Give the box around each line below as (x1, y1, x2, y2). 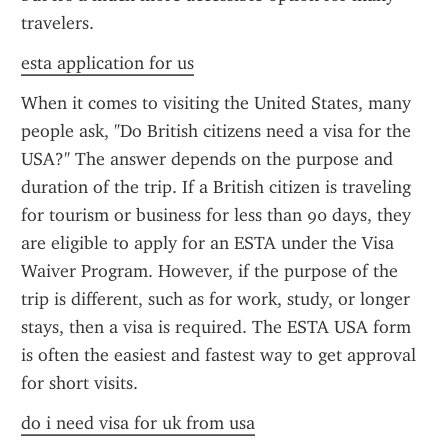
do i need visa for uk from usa (21, 412, 255, 434)
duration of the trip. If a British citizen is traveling (21, 176, 411, 198)
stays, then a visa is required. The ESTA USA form (21, 316, 411, 338)
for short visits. (21, 372, 138, 394)
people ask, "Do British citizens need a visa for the (21, 120, 411, 142)
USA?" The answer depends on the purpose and (21, 148, 393, 170)
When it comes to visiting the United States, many (21, 92, 411, 114)
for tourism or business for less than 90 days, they (21, 204, 411, 226)
